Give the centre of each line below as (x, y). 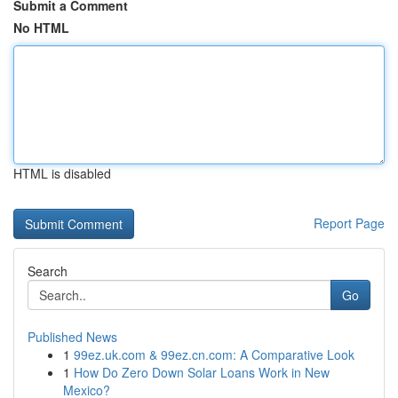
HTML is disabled (62, 173)
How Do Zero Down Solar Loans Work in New (202, 372)
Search (48, 271)
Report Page (349, 223)
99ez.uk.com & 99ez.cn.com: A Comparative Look (214, 354)
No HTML (41, 28)
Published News (72, 337)
